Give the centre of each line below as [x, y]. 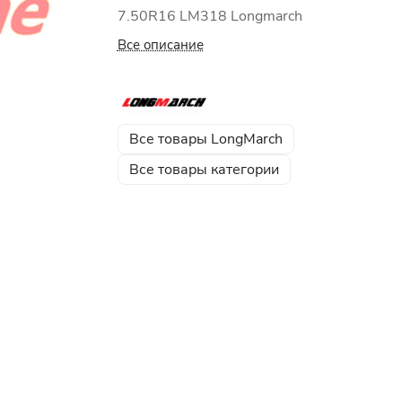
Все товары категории [204, 169]
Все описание [160, 45]
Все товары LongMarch [205, 139]
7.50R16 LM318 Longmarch [210, 16]
